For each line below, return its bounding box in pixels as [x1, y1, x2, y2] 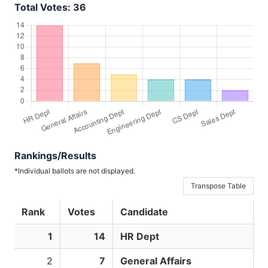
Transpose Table [191, 181, 246, 190]
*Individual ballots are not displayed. [14, 166, 135, 175]
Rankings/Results [14, 149, 96, 162]
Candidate [120, 205, 168, 218]
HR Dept [120, 230, 159, 242]
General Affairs [120, 254, 191, 267]
